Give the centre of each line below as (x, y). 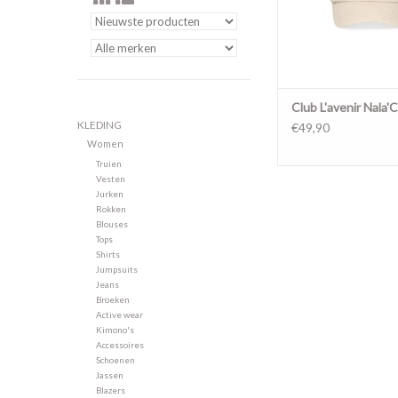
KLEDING (99, 125)
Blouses (111, 224)
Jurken (109, 194)
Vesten (110, 179)
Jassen (109, 375)
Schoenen (115, 360)
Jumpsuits (116, 270)
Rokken (111, 209)
